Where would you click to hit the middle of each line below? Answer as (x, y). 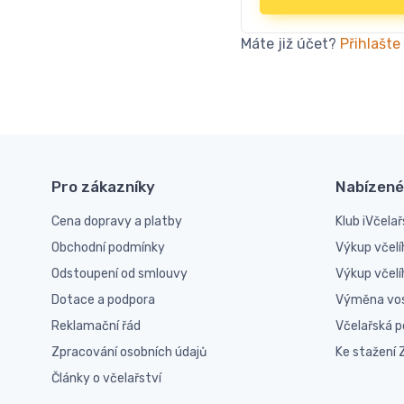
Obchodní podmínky (108, 248)
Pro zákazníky (103, 187)
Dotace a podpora (103, 300)
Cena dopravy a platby (117, 221)
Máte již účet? (290, 44)
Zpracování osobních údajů (129, 352)
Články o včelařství (106, 378)
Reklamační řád (96, 326)
